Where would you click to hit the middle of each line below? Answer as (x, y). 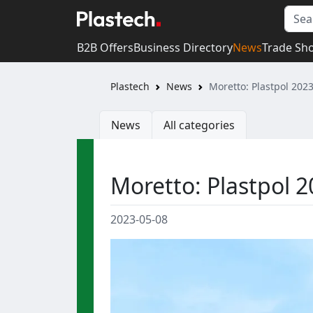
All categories (199, 125)
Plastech (130, 87)
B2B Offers (105, 47)
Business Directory (183, 47)
